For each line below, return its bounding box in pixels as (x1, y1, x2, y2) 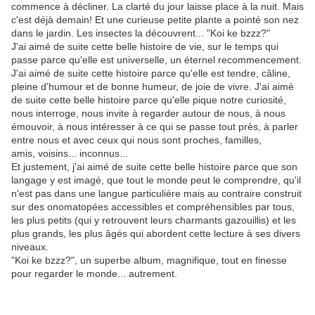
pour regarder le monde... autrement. (11, 268, 177, 280)
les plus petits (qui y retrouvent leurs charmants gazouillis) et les (11, 214, 296, 226)
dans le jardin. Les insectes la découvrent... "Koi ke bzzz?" (11, 27, 270, 39)
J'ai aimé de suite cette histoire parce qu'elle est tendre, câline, (11, 67, 290, 79)
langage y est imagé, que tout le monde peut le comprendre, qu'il (11, 174, 301, 186)
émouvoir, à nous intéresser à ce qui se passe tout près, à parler (11, 121, 298, 133)
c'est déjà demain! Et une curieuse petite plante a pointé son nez (11, 14, 299, 26)
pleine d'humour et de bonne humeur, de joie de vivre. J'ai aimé (11, 81, 294, 93)
